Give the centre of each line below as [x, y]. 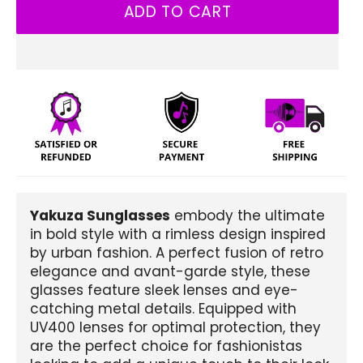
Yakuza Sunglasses [100, 215]
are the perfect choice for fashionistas [166, 346]
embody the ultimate [248, 215]
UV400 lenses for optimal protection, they [175, 327]
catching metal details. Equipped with [163, 308]
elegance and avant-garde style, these [170, 271]
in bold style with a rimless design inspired [178, 234]
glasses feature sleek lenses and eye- [164, 290]
